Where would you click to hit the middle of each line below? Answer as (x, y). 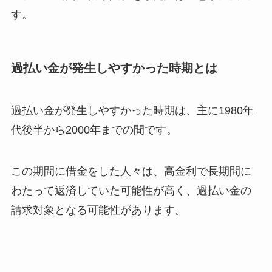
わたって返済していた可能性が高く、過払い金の (131, 190)
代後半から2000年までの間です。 (94, 130)
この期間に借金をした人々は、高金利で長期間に (131, 171)
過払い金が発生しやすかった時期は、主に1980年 (132, 110)
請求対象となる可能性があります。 (98, 210)
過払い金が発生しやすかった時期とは (114, 68)
